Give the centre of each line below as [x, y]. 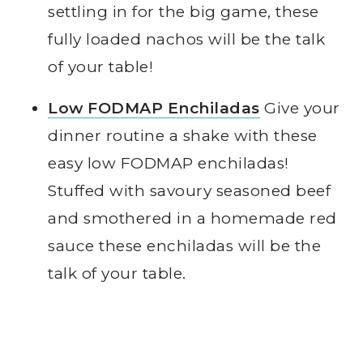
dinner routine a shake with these [183, 136]
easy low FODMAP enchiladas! [169, 164]
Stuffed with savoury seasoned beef [190, 191]
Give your [300, 109]
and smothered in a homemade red [192, 219]
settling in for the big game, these [184, 12]
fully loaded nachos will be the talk [187, 40]
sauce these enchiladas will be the [185, 246]
